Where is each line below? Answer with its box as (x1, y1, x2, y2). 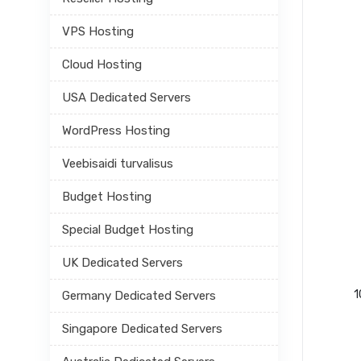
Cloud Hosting (62, 57, 142, 72)
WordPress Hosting (62, 123, 170, 138)
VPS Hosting (62, 24, 134, 39)
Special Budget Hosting (62, 222, 193, 237)
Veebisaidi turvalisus (62, 156, 173, 171)
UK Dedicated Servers (62, 255, 183, 270)
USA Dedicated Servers (62, 90, 191, 105)
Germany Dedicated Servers (62, 288, 216, 303)
